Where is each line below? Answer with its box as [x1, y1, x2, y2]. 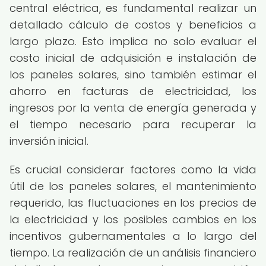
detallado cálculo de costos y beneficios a [9, 17, 256, 32]
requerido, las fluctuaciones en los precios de [9, 195, 256, 210]
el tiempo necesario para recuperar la [9, 117, 256, 132]
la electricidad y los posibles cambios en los [9, 212, 256, 227]
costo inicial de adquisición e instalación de [9, 50, 256, 65]
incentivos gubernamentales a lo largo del [9, 229, 256, 243]
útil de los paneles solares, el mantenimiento [9, 179, 256, 194]
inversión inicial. [9, 134, 88, 148]
